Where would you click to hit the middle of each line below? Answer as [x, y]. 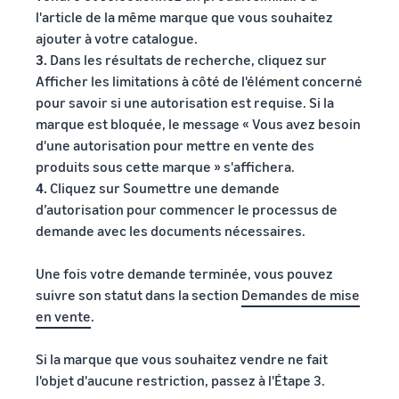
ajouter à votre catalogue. [117, 38]
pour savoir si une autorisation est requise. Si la [185, 102]
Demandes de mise [301, 294]
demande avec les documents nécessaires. [171, 230]
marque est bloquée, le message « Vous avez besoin [198, 123]
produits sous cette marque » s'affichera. [165, 166]
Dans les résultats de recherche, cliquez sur [187, 59]
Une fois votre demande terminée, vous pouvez [184, 273]
